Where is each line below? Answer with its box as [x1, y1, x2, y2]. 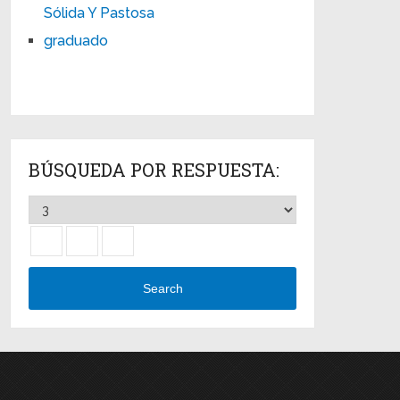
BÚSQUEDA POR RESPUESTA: [29, 157, 280, 181]
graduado [44, 31, 109, 49]
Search [142, 281, 183, 296]
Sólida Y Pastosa [44, 4, 155, 21]
